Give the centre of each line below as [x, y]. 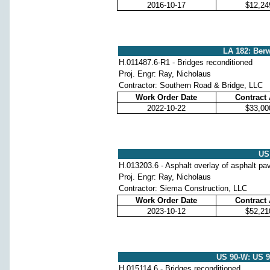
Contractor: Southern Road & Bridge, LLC [190, 86]
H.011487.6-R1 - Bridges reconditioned [185, 63]
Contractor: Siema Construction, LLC [183, 189]
